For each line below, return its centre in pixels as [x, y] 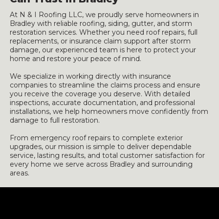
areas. [20, 173]
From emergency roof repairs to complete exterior [96, 138]
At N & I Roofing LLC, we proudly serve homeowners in [104, 15]
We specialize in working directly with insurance [90, 76]
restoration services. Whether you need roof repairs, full [104, 32]
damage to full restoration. [55, 120]
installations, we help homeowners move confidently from [109, 111]
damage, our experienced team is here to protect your [103, 50]
